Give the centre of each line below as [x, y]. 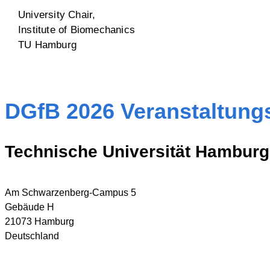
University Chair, [57, 14]
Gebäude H [30, 207]
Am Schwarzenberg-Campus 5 [71, 192]
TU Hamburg [47, 45]
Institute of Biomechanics [77, 30]
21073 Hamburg [39, 221]
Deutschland [32, 236]
